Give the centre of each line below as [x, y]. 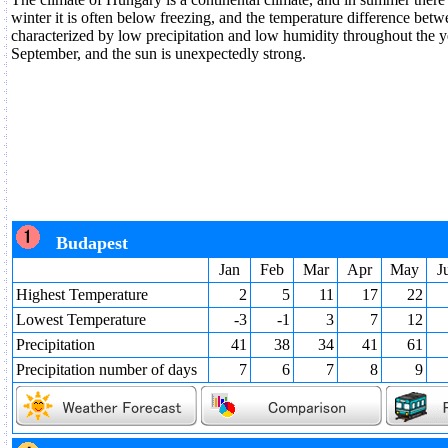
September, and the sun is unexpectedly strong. [158, 53]
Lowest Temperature [81, 319]
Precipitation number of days [106, 369]
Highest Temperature [82, 294]
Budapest [92, 243]
